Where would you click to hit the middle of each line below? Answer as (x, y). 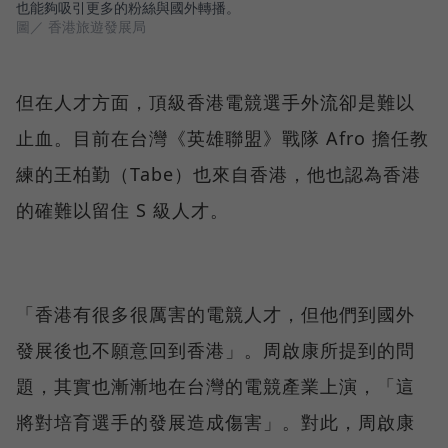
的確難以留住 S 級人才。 (122, 209)
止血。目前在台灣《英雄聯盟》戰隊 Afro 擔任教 (222, 137)
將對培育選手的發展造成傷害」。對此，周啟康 (215, 421)
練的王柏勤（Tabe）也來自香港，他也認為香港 (218, 173)
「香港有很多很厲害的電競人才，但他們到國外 (215, 313)
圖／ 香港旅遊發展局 (81, 26)
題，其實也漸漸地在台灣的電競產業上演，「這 (215, 385)
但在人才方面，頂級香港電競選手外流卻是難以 (215, 101)
